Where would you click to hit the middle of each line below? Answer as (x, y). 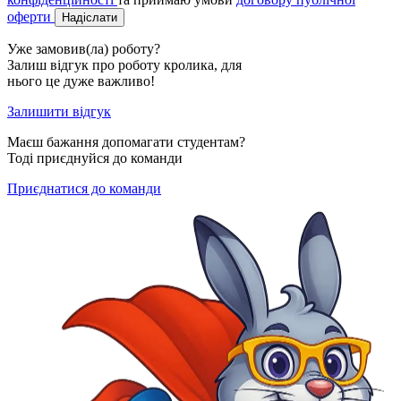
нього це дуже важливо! (81, 81)
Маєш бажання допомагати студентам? (126, 141)
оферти (31, 16)
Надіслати (90, 17)
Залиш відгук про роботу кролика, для (124, 64)
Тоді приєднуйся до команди (95, 158)
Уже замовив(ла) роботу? (84, 48)
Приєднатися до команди (84, 188)
